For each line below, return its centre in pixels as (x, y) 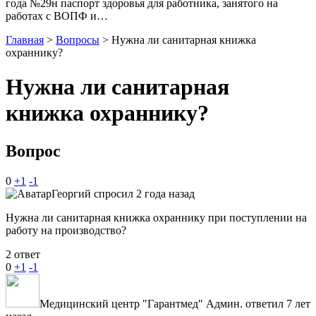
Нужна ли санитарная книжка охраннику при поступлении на (156, 217)
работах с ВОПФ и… (57, 16)
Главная (25, 39)
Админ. (224, 303)
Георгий (71, 193)
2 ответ (23, 254)
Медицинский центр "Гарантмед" (121, 303)
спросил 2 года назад (143, 193)
